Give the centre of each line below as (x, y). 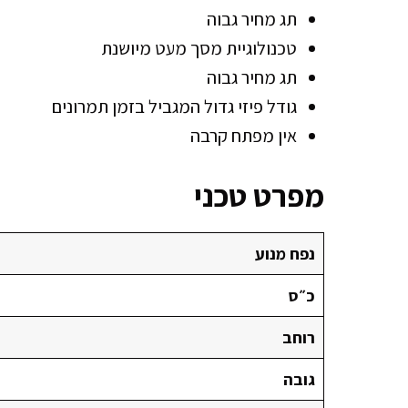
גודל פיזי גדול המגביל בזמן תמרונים (174, 106)
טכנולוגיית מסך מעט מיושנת (199, 48)
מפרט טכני (256, 195)
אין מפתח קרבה (244, 135)
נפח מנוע (285, 253)
